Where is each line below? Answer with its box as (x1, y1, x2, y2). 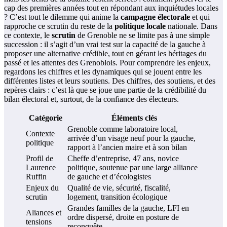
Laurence (26, 163, 56, 172)
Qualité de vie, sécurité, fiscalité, (67, 183, 171, 193)
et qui (190, 13, 210, 22)
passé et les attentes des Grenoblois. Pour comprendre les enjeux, (4, 58, 211, 67)
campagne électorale (121, 13, 190, 22)
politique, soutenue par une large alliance (67, 163, 198, 172)
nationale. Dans (166, 22, 217, 31)
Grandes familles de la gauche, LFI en (67, 204, 189, 213)
